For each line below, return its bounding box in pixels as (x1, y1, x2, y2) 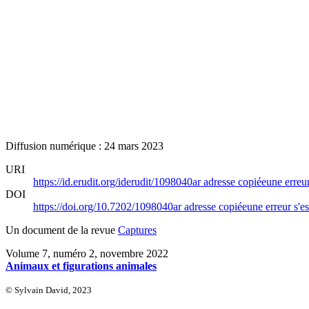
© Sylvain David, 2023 (6, 284, 92, 295)
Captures (118, 223, 157, 236)
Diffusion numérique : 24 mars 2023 (6, 139, 163, 152)
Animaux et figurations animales (6, 259, 157, 272)
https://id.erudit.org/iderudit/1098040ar (33, 175, 203, 188)
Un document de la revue (6, 223, 118, 236)
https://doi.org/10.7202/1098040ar (33, 200, 184, 212)
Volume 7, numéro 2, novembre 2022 (6, 247, 168, 259)
